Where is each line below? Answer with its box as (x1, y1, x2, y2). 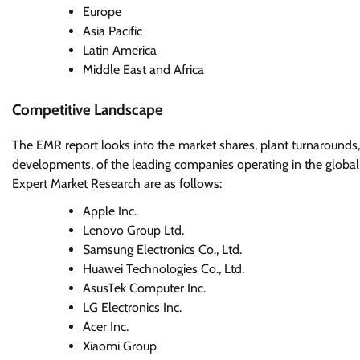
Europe (83, 3, 121, 19)
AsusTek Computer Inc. (83, 280, 206, 297)
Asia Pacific (83, 22, 142, 39)
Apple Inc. (83, 203, 137, 219)
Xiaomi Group (83, 338, 157, 354)
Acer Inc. (83, 319, 129, 335)
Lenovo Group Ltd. (83, 223, 184, 239)
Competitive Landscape (12, 100, 163, 119)
